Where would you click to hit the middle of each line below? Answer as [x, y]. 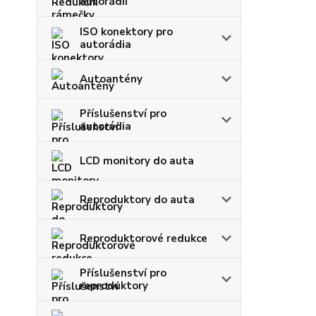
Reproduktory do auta [137, 200]
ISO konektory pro [126, 32]
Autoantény [111, 79]
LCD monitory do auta [137, 161]
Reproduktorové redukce [144, 239]
